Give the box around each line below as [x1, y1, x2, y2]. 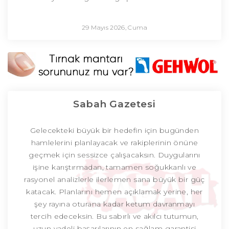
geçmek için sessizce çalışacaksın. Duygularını [29, 150, 200, 160]
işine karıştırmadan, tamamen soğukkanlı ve [32, 163, 197, 172]
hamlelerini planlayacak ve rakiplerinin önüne [31, 138, 198, 148]
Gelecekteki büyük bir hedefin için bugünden [30, 126, 199, 135]
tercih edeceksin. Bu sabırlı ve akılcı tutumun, [30, 212, 199, 221]
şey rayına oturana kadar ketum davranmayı [34, 199, 195, 209]
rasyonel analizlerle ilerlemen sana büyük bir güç [24, 175, 205, 185]
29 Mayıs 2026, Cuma [82, 24, 147, 32]
